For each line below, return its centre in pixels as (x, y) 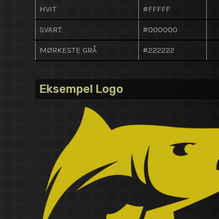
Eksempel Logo (81, 89)
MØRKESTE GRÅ (68, 50)
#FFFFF (157, 9)
